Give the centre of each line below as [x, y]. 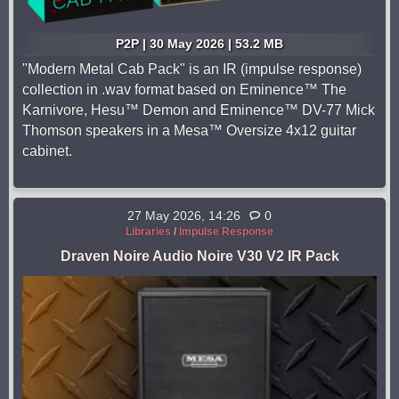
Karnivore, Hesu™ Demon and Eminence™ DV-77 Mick [199, 110]
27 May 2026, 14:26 [184, 216]
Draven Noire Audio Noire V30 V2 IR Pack [199, 256]
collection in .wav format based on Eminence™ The [184, 90]
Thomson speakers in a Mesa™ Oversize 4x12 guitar [189, 131]
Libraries [148, 232]
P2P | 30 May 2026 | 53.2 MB [199, 44]
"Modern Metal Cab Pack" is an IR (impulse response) [192, 69]
